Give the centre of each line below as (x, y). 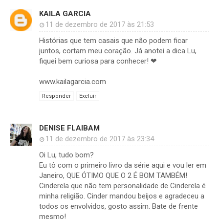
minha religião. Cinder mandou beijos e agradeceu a (122, 196)
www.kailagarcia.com (73, 82)
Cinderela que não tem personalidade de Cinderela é (122, 186)
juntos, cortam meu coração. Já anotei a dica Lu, (118, 51)
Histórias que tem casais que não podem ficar (113, 41)
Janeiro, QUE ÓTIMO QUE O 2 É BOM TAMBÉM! (113, 176)
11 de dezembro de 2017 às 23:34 (100, 139)
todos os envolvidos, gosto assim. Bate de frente (119, 207)
